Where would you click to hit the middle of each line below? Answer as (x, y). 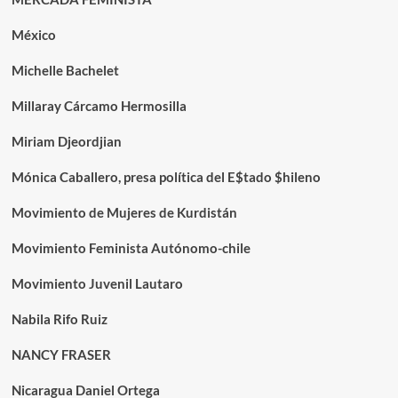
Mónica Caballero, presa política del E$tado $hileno (166, 177)
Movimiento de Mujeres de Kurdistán (124, 213)
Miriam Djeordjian (66, 142)
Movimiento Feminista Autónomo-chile (131, 248)
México (33, 35)
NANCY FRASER (61, 355)
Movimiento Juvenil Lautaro (97, 284)
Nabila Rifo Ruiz (59, 319)
